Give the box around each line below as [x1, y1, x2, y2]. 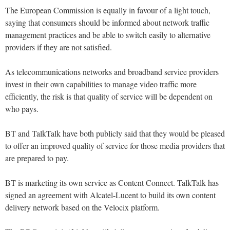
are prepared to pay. [5, 152, 69, 164]
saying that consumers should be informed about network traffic [5, 17, 209, 28]
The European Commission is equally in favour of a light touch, [5, 5, 210, 16]
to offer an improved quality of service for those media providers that [5, 140, 225, 151]
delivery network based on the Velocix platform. [5, 202, 160, 213]
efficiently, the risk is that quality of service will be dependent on [5, 91, 213, 102]
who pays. [5, 103, 39, 114]
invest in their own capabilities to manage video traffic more [5, 79, 197, 90]
